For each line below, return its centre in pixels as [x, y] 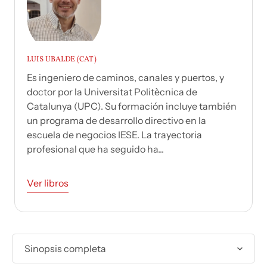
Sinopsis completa [65, 249]
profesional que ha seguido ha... [95, 149]
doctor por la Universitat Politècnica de [112, 92]
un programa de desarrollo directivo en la [117, 121]
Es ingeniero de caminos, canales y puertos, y [125, 78]
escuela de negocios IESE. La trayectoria [114, 135]
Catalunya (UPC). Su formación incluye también [132, 106]
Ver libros [48, 183]
